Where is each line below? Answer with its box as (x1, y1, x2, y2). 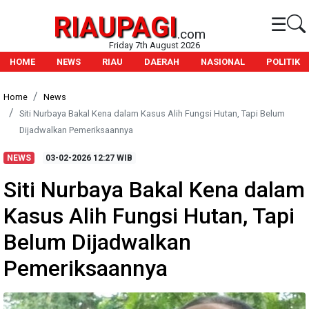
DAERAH (144, 57, 179, 67)
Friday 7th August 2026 (109, 40, 200, 50)
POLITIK (266, 57, 300, 67)
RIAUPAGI (53, 11, 177, 43)
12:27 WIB (91, 153, 133, 163)
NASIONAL (201, 57, 245, 67)
